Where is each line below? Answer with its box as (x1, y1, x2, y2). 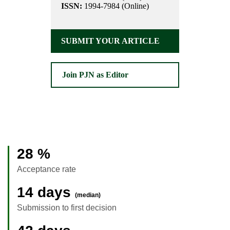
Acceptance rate (17, 164, 76, 174)
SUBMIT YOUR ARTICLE (61, 36, 160, 46)
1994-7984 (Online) (82, 2, 149, 11)
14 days (17, 184, 75, 200)
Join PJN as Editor (62, 70, 128, 80)
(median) (75, 191, 101, 199)
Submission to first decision (17, 203, 117, 212)
